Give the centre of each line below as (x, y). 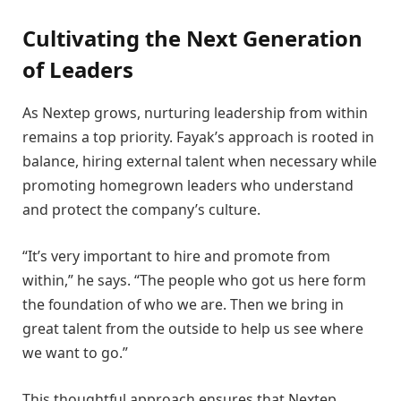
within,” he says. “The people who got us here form (194, 280)
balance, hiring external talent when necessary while (200, 162)
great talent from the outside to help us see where (193, 328)
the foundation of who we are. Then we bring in (183, 304)
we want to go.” (75, 352)
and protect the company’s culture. (141, 210)
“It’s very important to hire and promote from (176, 256)
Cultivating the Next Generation (192, 38)
